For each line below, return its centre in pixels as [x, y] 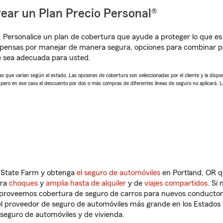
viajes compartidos [176, 183]
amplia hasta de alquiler [86, 183]
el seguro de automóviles [118, 173]
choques [23, 183]
